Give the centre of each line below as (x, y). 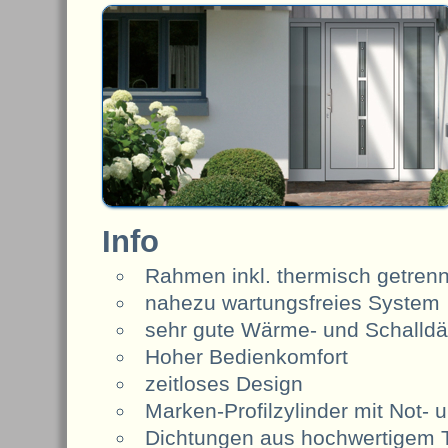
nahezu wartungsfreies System (292, 302)
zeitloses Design (224, 383)
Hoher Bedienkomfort (246, 356)
